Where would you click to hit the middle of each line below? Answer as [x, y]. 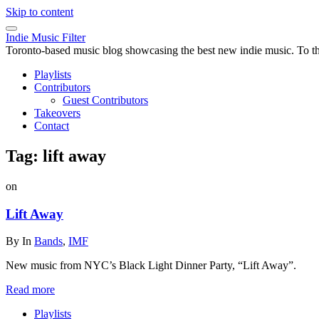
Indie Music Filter [46, 37]
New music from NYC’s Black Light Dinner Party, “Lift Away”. [151, 266]
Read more [30, 290]
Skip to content [40, 12]
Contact [52, 126]
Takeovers [57, 113]
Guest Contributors [105, 100]
